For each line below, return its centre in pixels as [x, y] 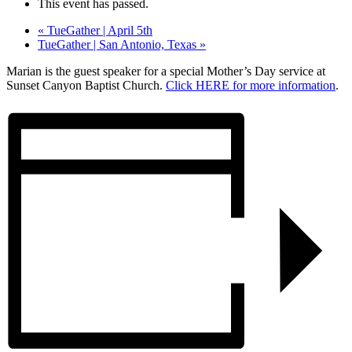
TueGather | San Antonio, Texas [119, 44]
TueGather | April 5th [98, 30]
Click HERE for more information [251, 85]
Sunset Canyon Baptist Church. [86, 85]
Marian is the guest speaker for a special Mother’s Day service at [166, 71]
